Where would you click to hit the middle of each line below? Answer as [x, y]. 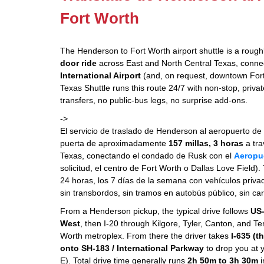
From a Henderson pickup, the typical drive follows [155, 211]
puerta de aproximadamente [114, 143]
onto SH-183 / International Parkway [132, 248]
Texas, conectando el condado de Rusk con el [147, 156]
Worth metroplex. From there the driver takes [146, 236]
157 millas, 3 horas [206, 143]
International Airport [100, 75]
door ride [78, 63]
